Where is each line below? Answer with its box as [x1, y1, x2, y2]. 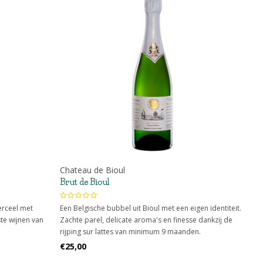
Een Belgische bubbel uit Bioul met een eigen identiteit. [59, 203, 241, 214]
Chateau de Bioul [59, 164, 125, 176]
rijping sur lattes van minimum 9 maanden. [59, 227, 201, 237]
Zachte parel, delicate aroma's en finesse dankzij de [59, 215, 232, 225]
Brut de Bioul [59, 177, 109, 188]
